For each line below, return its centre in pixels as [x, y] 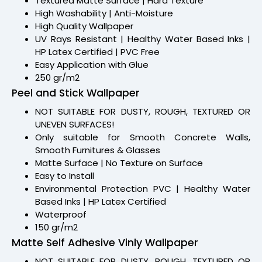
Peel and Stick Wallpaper [76, 93]
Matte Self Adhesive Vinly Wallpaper [105, 242]
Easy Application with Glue [92, 64]
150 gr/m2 [56, 227]
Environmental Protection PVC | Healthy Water [143, 188]
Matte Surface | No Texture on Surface [119, 163]
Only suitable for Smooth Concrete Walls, [143, 137]
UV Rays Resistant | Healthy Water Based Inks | [143, 39]
